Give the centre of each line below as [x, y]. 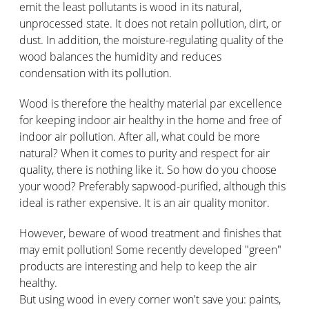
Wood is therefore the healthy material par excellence [151, 103]
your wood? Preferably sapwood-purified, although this [152, 186]
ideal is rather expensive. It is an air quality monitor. [144, 202]
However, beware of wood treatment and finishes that [150, 233]
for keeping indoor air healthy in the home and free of [150, 120]
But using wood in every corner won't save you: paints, [150, 299]
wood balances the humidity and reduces [120, 56]
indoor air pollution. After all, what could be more [140, 136]
